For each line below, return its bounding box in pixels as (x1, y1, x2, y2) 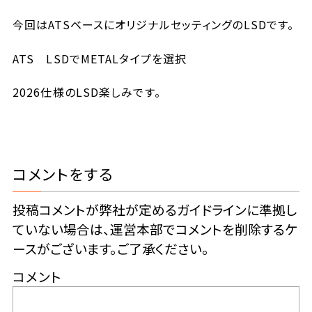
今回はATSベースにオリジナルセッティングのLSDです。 (12, 15, 295, 33)
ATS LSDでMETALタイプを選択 (12, 49, 187, 67)
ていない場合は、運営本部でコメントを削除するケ (12, 219, 297, 238)
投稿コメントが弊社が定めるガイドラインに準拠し (12, 199, 297, 219)
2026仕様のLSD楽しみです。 (12, 84, 161, 101)
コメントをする (12, 163, 114, 185)
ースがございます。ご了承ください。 (12, 238, 209, 258)
